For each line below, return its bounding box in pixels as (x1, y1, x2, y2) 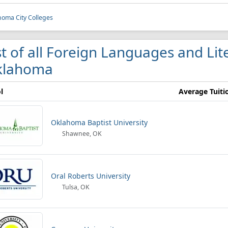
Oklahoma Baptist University (51, 118, 148, 127)
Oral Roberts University (51, 171, 130, 181)
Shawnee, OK (61, 129, 102, 138)
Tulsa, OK (61, 183, 90, 191)
